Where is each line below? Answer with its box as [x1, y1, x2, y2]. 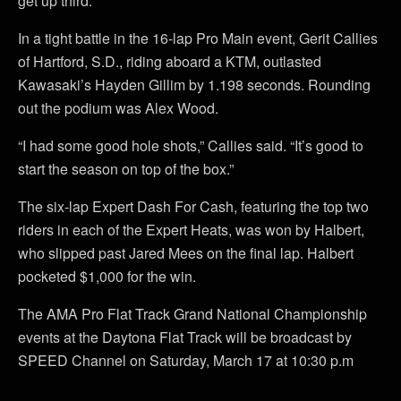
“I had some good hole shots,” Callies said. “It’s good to [18, 135, 363, 156]
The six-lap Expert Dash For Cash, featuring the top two [18, 196, 369, 217]
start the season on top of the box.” [18, 158, 234, 179]
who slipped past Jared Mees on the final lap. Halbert [18, 243, 354, 263]
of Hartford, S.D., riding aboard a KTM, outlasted [18, 51, 321, 72]
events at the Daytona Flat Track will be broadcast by [18, 327, 352, 347]
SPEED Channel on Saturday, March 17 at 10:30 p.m [18, 350, 354, 371]
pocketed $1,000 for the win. [18, 266, 196, 286]
